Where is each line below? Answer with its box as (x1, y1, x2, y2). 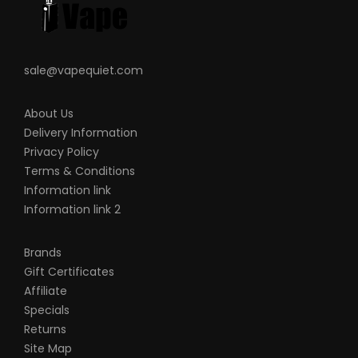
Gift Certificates (24, 264, 114, 280)
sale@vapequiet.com (24, 62, 143, 79)
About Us (24, 105, 74, 122)
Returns (24, 321, 66, 338)
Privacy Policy (24, 144, 99, 161)
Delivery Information (24, 125, 137, 141)
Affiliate (24, 283, 67, 300)
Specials (24, 302, 70, 319)
